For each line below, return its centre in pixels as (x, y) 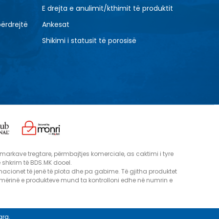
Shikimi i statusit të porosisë (89, 41)
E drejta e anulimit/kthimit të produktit (107, 8)
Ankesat (55, 24)
